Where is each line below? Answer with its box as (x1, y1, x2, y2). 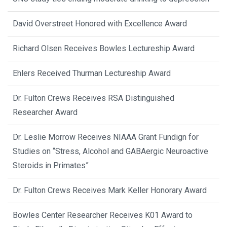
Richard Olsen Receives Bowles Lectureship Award (13, 43, 195, 53)
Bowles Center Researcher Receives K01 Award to (13, 210, 193, 220)
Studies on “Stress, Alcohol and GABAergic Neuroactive (13, 146, 208, 156)
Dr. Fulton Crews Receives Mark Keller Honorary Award (13, 185, 207, 195)
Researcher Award (13, 107, 78, 117)
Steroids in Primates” (13, 160, 89, 170)
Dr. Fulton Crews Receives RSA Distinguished (13, 93, 174, 103)
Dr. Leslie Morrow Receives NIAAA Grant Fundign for (13, 132, 199, 142)
